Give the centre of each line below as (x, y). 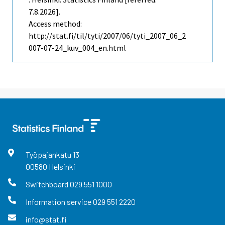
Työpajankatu (49, 154)
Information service (59, 201)
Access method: (55, 23)
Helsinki (62, 166)
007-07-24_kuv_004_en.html (77, 47)
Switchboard (47, 184)
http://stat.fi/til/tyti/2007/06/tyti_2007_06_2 (107, 35)
